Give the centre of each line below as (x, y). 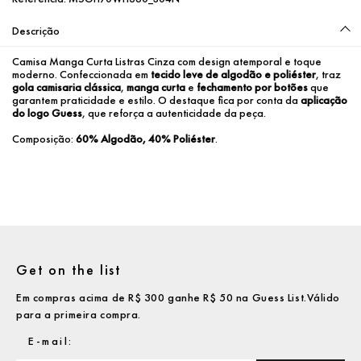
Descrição (36, 30)
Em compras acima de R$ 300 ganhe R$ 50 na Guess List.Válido (178, 297)
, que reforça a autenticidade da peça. (174, 112)
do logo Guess (47, 112)
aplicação (324, 100)
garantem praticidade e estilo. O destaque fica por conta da (156, 100)
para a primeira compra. (79, 314)
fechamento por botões (252, 87)
